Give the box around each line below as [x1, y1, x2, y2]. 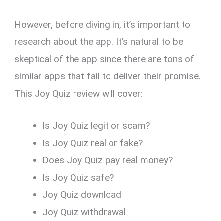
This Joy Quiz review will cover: [14, 87, 143, 99]
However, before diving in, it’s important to [14, 18, 191, 30]
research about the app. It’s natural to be [14, 36, 184, 47]
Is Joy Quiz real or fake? [42, 137, 143, 149]
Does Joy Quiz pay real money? [42, 154, 173, 166]
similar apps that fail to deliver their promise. [14, 70, 201, 82]
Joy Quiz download [42, 189, 122, 201]
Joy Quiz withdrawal [42, 206, 126, 218]
